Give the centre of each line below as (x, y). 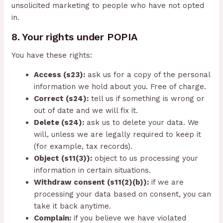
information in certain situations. (93, 170)
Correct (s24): (61, 99)
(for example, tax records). (83, 147)
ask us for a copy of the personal (148, 75)
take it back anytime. (73, 206)
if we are (167, 182)
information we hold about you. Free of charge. (120, 87)
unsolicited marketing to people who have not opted (108, 6)
